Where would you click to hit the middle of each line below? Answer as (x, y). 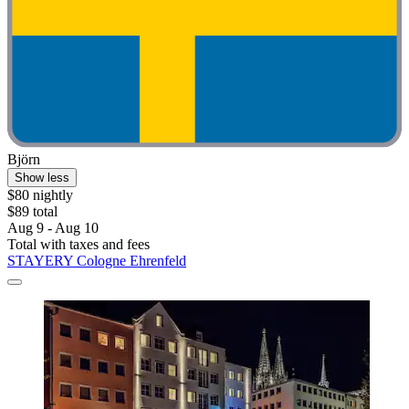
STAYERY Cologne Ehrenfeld (97, 260)
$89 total (32, 211)
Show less (42, 177)
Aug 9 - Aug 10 (53, 227)
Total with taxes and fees (79, 244)
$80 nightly (40, 194)
